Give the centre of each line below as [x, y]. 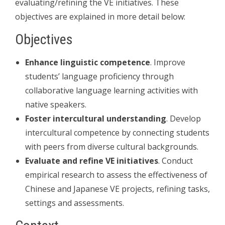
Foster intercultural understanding [96, 118]
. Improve [168, 62]
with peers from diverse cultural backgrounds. [112, 146]
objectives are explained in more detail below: [100, 16]
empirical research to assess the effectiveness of [116, 175]
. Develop [184, 118]
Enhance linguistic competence [88, 62]
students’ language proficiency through [99, 76]
